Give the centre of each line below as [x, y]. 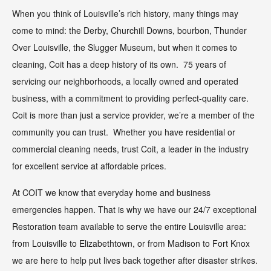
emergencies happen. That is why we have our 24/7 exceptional [134, 210]
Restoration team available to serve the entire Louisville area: [129, 227]
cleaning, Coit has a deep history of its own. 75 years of [119, 64]
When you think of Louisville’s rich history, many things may [125, 14]
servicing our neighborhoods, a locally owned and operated [125, 81]
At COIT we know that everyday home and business [111, 193]
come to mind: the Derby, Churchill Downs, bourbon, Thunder [129, 31]
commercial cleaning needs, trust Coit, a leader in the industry [130, 149]
